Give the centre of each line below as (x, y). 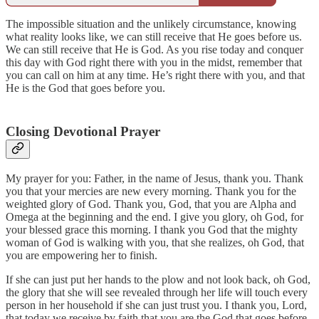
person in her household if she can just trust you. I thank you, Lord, (156, 305)
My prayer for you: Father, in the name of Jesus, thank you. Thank (155, 178)
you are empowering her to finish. (82, 255)
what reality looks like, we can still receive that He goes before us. (154, 37)
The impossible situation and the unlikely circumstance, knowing (151, 24)
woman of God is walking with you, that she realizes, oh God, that (155, 242)
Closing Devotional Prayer (83, 132)
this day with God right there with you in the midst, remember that (154, 63)
